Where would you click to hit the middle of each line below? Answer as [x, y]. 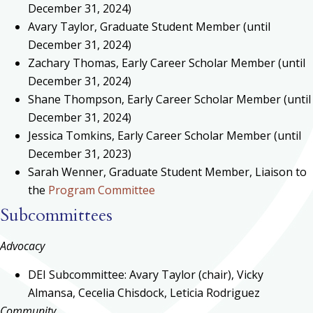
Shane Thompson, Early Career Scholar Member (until [169, 100]
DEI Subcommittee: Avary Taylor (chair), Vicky [146, 274]
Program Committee [102, 190]
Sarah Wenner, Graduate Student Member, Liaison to [167, 172]
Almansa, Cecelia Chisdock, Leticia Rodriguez [144, 292]
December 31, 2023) [80, 154]
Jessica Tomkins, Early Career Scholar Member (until [165, 136]
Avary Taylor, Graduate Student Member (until [149, 27]
